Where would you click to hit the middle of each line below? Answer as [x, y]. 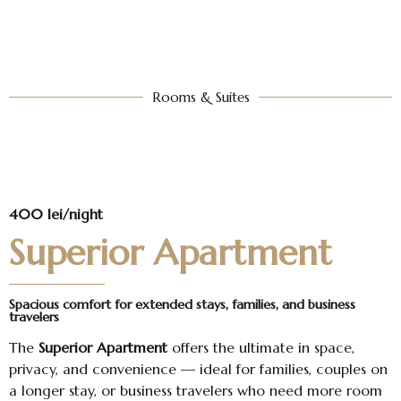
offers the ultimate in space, [261, 348]
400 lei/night [56, 214]
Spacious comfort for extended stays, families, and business [182, 305]
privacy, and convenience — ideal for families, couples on [198, 369]
